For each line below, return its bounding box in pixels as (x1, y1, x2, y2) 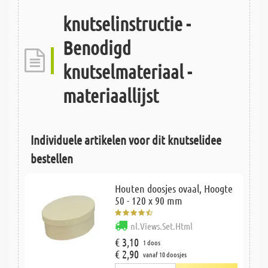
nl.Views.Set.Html (130, 220, 193, 232)
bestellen (31, 150, 73, 166)
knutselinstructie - (63, 11, 190, 35)
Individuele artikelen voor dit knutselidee (31, 132, 221, 147)
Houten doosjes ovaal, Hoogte (114, 181, 233, 195)
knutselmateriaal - (63, 59, 191, 83)
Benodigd (63, 35, 131, 59)
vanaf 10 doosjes (142, 249, 187, 259)
